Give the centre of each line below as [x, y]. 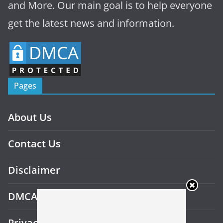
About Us [30, 117]
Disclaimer [34, 170]
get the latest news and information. [91, 23]
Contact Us [34, 143]
